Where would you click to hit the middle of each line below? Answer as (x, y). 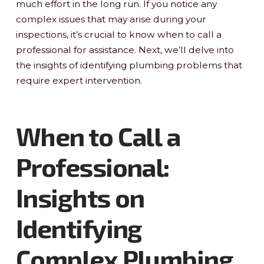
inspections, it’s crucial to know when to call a (118, 35)
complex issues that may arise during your (111, 19)
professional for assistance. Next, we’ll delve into (125, 50)
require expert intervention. (79, 81)
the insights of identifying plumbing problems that (129, 65)
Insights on (80, 197)
